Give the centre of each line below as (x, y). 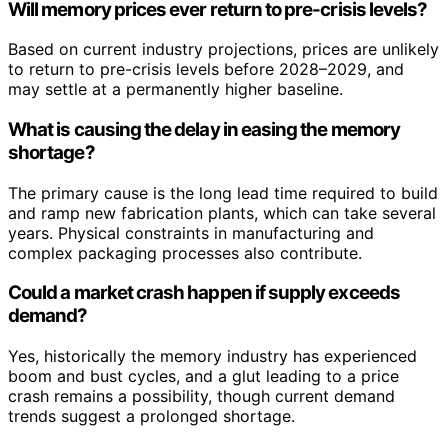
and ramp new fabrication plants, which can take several (222, 212)
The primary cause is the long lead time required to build (223, 192)
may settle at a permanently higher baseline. (175, 89)
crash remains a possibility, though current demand (201, 396)
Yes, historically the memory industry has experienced (212, 356)
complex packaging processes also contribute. (185, 252)
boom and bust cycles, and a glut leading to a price (203, 376)
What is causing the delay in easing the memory (204, 129)
